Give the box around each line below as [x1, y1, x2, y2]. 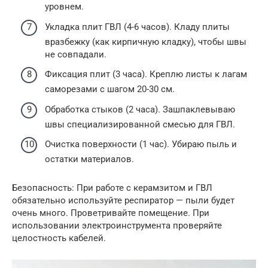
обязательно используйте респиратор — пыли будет [12, 195, 234, 206]
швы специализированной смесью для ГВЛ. [45, 118, 235, 130]
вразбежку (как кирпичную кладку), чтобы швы [45, 36, 246, 47]
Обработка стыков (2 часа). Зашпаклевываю [45, 103, 235, 115]
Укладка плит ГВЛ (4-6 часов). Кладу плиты [45, 21, 230, 32]
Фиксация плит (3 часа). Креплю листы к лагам [45, 69, 247, 80]
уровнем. [45, 1, 84, 12]
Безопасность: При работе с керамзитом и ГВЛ [12, 182, 212, 193]
